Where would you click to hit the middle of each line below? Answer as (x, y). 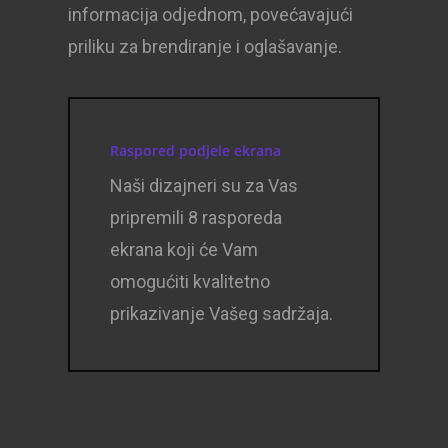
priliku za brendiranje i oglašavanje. (205, 47)
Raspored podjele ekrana (196, 151)
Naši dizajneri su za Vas (204, 186)
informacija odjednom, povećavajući (211, 15)
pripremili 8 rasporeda (196, 218)
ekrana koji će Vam (184, 250)
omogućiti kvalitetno (190, 282)
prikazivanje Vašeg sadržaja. (222, 314)
